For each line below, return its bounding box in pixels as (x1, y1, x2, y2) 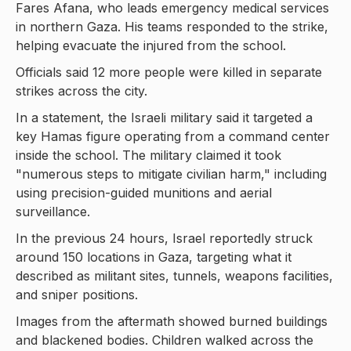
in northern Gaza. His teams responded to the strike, (16, 19, 328, 35)
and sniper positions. (16, 287, 138, 303)
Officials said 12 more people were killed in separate (16, 64, 322, 81)
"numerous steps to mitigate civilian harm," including (16, 166, 327, 183)
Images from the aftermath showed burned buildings (16, 313, 327, 330)
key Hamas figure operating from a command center (16, 128, 330, 145)
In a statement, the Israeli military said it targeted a (16, 110, 313, 126)
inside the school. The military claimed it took (16, 147, 281, 164)
